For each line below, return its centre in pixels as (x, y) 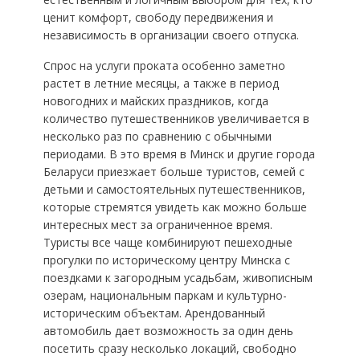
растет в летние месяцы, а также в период (161, 84)
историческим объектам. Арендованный (154, 313)
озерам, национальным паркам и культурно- (165, 296)
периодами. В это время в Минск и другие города (179, 154)
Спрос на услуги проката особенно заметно (164, 66)
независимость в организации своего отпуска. (171, 35)
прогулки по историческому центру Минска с (166, 260)
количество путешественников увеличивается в (176, 119)
